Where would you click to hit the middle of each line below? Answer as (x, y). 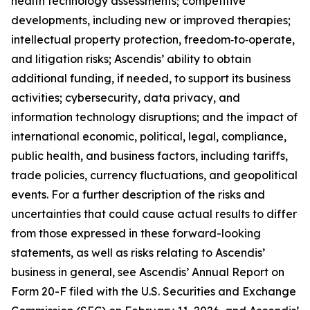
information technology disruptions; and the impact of (154, 117)
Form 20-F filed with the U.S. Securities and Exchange (154, 291)
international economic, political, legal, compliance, (149, 136)
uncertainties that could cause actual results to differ (154, 214)
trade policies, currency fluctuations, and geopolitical (154, 175)
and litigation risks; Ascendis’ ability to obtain (131, 59)
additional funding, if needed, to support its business (151, 78)
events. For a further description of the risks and (138, 194)
